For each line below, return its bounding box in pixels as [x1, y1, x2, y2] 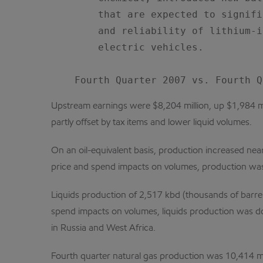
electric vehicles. [51, 42, 204, 53]
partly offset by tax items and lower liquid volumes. [51, 118, 252, 127]
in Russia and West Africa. [51, 224, 156, 233]
